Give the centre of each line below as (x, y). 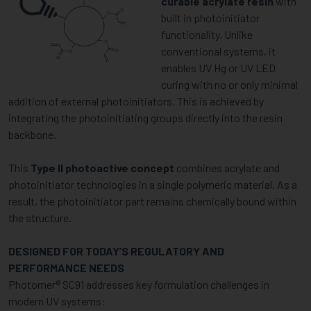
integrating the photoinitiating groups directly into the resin (145, 118)
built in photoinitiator (210, 18)
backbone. (32, 134)
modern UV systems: (57, 301)
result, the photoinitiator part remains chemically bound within (152, 201)
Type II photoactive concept (102, 168)
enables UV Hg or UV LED (218, 68)
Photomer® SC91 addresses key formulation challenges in (139, 284)
